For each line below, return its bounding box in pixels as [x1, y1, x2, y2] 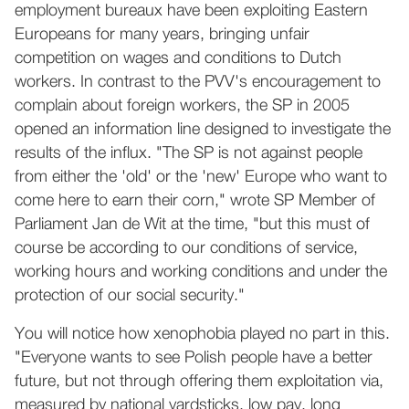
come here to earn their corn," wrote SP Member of [15, 193, 375, 209]
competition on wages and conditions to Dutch [15, 50, 341, 67]
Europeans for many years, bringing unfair [15, 26, 309, 43]
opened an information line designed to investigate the [15, 121, 391, 138]
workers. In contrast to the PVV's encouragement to [15, 74, 381, 90]
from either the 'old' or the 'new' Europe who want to [15, 169, 387, 185]
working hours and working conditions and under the [15, 264, 387, 280]
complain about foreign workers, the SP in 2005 [15, 98, 350, 114]
